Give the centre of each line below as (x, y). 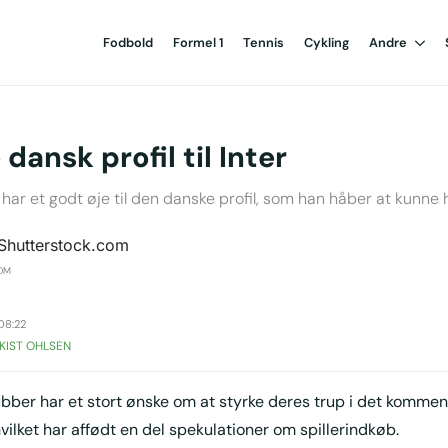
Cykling (326, 42)
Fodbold (128, 42)
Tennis (263, 42)
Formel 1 (198, 42)
